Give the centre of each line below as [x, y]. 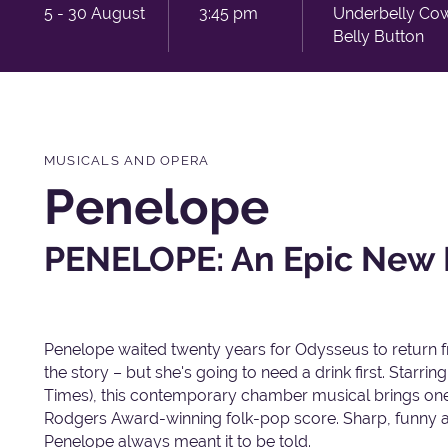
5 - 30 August [94, 13]
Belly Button [378, 36]
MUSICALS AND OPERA [126, 160]
